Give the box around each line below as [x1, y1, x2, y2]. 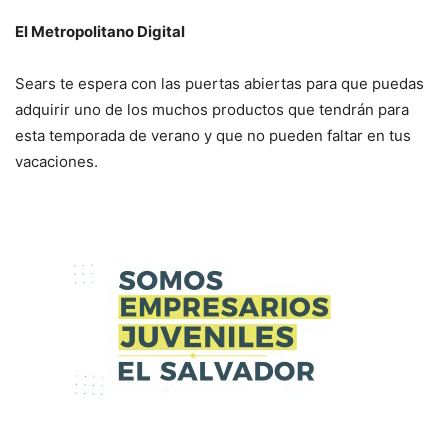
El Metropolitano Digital [15, 22, 185, 42]
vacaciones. [15, 152, 98, 172]
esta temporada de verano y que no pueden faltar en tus [15, 126, 411, 146]
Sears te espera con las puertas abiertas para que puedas [15, 74, 424, 94]
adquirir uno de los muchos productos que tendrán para [15, 100, 409, 120]
